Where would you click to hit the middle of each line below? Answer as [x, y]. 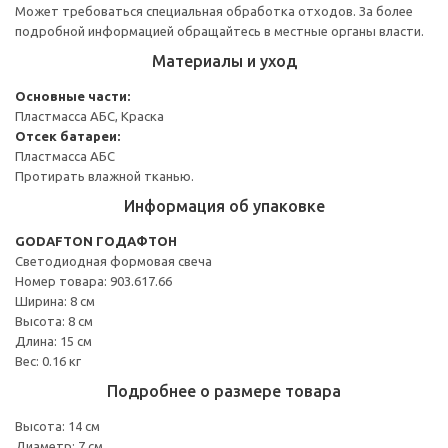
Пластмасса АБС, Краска [89, 115]
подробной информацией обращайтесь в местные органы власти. [219, 30]
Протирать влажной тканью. [104, 175]
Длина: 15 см [53, 340]
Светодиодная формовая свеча [113, 260]
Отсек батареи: [67, 135]
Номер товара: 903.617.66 [93, 280]
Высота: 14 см [57, 425]
